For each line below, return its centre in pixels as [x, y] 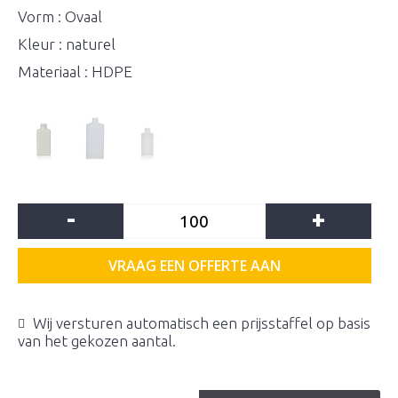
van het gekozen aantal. [97, 341]
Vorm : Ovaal [60, 16]
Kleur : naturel [67, 44]
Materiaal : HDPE [75, 72]
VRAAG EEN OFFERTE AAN [195, 266]
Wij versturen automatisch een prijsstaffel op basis [202, 323]
